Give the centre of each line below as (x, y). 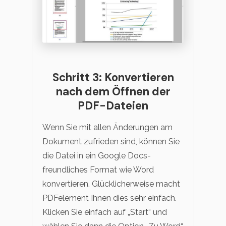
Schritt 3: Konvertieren (113, 78)
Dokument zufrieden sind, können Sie (111, 142)
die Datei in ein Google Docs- (97, 156)
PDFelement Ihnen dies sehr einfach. (109, 198)
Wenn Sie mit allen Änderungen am (107, 128)
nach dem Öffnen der (113, 92)
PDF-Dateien (113, 106)
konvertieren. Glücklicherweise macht (111, 184)
